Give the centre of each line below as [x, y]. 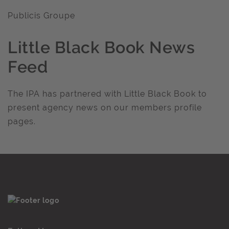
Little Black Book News [101, 47]
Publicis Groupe [41, 15]
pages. [22, 121]
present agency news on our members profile [105, 107]
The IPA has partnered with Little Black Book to [107, 94]
